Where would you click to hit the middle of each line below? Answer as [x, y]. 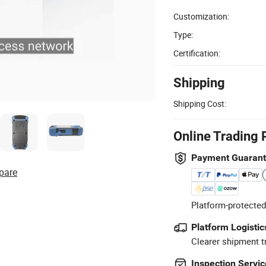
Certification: [197, 53]
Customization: [201, 16]
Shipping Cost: [200, 103]
